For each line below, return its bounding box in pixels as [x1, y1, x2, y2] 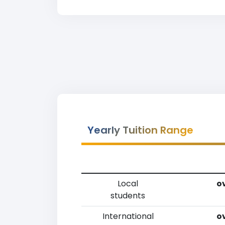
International [102, 210, 154, 222]
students [110, 190, 145, 201]
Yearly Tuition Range [87, 123, 193, 137]
